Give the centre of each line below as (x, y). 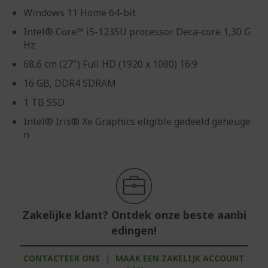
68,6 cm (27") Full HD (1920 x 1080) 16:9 (110, 64)
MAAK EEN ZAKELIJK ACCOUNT (180, 258)
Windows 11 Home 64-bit (80, 13)
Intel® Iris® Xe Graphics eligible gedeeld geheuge (137, 121)
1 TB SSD (44, 102)
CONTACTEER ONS (62, 258)
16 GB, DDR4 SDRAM (70, 83)
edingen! (134, 230)
